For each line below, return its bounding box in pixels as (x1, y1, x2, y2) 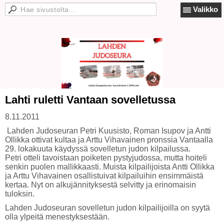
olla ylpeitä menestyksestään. (5, 212, 109, 221)
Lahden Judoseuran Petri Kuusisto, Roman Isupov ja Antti (5, 126, 211, 135)
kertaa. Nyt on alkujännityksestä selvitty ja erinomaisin (5, 180, 196, 189)
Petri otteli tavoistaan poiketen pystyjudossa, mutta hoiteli (5, 153, 207, 162)
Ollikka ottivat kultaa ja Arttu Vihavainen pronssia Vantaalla (5, 135, 213, 144)
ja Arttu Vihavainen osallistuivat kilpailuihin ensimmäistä (5, 171, 203, 180)
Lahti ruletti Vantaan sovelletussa (5, 93, 175, 106)
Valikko (193, 5, 218, 13)
